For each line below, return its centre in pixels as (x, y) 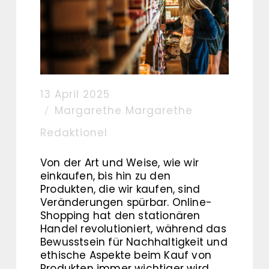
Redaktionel (74, 133)
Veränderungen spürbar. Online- (126, 202)
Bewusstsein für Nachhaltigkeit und (134, 242)
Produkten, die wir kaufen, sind (120, 189)
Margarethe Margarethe (124, 110)
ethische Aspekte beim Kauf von (126, 255)
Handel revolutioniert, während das (133, 229)
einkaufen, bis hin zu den (105, 176)
